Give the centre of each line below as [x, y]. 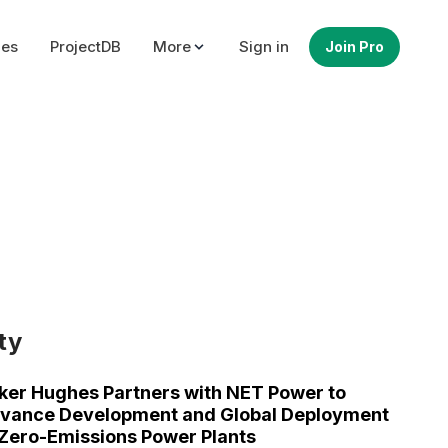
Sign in [264, 46]
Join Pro [354, 46]
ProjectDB [85, 46]
